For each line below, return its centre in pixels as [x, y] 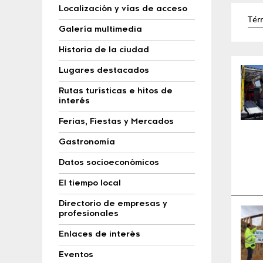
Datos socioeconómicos [109, 163]
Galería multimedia [100, 30]
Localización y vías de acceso [123, 9]
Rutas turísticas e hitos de [116, 92]
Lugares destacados [104, 71]
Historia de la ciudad [104, 50]
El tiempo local [90, 184]
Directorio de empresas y [113, 204]
